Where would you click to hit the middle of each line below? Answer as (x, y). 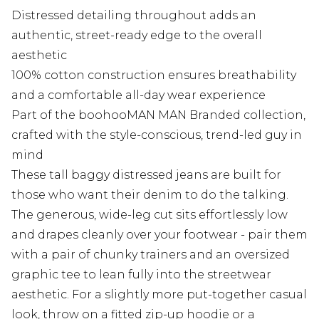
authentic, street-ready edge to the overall (137, 35)
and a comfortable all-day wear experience (138, 95)
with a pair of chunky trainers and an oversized (151, 254)
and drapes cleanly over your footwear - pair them (159, 234)
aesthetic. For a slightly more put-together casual (159, 294)
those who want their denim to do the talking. (150, 194)
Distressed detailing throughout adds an (134, 15)
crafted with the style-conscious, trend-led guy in (157, 135)
